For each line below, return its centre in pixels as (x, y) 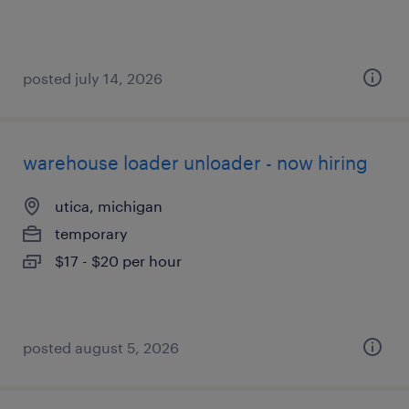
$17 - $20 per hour (118, 261)
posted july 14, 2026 (93, 78)
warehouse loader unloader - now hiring (195, 163)
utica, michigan (109, 206)
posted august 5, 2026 (101, 347)
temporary (91, 233)
